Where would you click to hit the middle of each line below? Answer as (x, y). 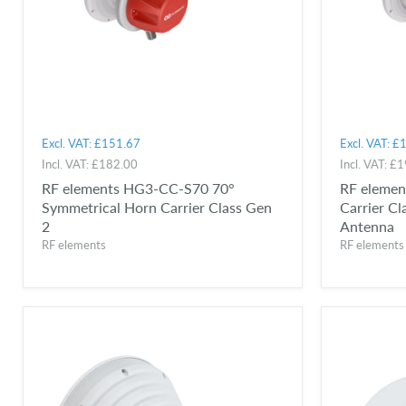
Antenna (367, 226)
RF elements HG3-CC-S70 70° (138, 188)
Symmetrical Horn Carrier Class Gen (157, 207)
